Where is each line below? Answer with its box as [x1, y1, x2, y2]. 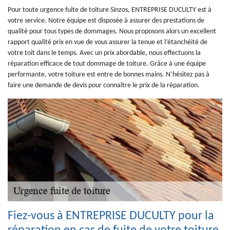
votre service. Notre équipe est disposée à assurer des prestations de [8, 17, 204, 25]
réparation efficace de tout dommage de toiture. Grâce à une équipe [8, 60, 206, 68]
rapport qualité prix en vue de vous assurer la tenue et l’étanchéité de [8, 39, 207, 46]
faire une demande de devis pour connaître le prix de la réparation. [8, 82, 200, 89]
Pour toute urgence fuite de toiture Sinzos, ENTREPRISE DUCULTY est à [8, 6, 212, 14]
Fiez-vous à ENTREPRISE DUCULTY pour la [8, 210, 214, 222]
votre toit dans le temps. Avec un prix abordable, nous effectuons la [8, 49, 201, 57]
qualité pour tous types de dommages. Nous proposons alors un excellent [8, 28, 216, 35]
